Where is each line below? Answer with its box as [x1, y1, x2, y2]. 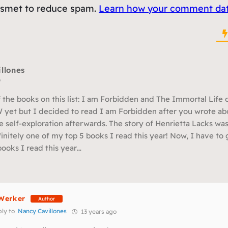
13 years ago [79, 208, 117, 216]
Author [38, 195, 55, 202]
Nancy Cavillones [18, 207, 67, 215]
